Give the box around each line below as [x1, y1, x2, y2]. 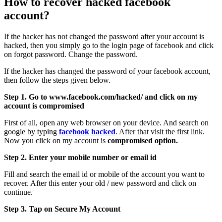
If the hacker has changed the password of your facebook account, [4, 66, 211, 75]
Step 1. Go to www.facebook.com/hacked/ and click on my [4, 92, 198, 101]
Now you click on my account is [4, 136, 108, 145]
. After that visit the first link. [115, 127, 205, 136]
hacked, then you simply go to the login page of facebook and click [4, 41, 214, 50]
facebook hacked [59, 127, 115, 136]
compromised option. [108, 136, 178, 145]
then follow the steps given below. [4, 75, 111, 84]
